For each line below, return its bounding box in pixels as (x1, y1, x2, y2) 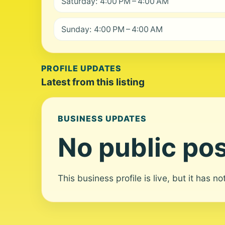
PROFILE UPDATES (41, 63, 122, 73)
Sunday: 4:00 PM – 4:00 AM (61, 24, 163, 34)
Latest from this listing (41, 76, 145, 88)
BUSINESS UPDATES (58, 114, 147, 124)
